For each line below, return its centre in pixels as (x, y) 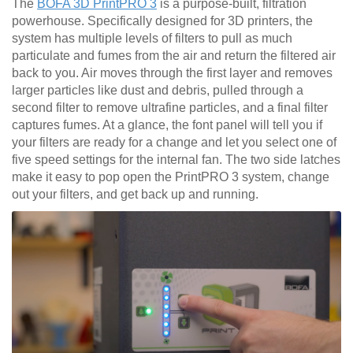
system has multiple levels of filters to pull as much (152, 38)
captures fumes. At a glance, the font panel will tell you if (167, 124)
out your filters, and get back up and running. (135, 194)
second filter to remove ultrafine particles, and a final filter (170, 107)
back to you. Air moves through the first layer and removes (172, 72)
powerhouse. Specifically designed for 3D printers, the (162, 20)
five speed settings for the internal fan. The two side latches (176, 159)
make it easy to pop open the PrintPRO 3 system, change (171, 176)
